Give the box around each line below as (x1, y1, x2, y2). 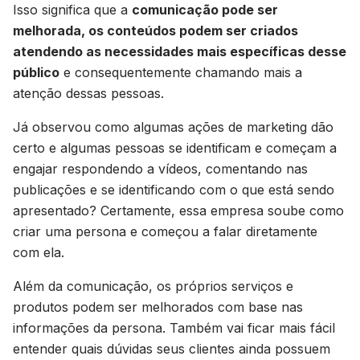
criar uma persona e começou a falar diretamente (13, 223, 317, 239)
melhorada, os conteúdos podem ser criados (13, 22, 298, 39)
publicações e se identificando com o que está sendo (13, 182, 334, 198)
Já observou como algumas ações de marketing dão (13, 119, 333, 135)
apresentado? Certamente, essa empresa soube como (13, 202, 344, 219)
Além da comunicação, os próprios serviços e (13, 278, 293, 294)
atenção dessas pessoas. (13, 85, 164, 101)
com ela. (13, 244, 64, 260)
